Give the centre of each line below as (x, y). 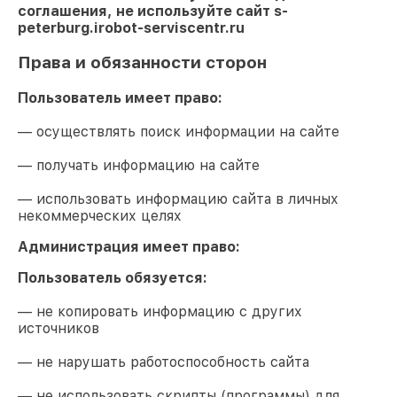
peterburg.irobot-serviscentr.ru (131, 28)
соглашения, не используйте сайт (146, 12)
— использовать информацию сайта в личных (178, 198)
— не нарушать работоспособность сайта (163, 362)
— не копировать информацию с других (160, 311)
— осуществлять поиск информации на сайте (179, 131)
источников (58, 328)
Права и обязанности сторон (142, 63)
